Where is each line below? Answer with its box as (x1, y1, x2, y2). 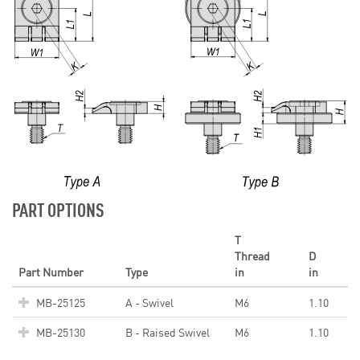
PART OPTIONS (12, 197, 104, 222)
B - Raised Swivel (125, 324, 210, 341)
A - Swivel (125, 294, 174, 311)
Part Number (18, 264, 84, 280)
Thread (235, 247, 270, 264)
